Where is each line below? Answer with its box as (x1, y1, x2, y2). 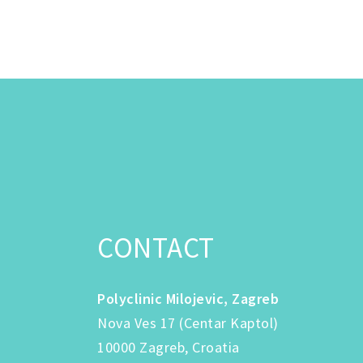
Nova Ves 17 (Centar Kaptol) (97, 313, 279, 332)
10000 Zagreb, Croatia (97, 337, 240, 357)
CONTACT (97, 229, 215, 266)
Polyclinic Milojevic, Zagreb (97, 288, 279, 308)
